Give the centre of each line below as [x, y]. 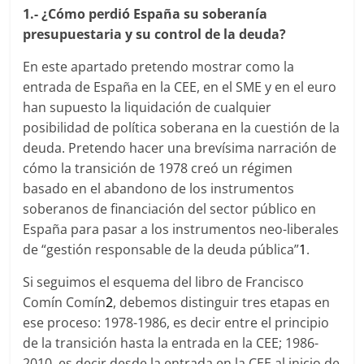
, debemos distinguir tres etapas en [222, 302]
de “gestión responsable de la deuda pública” [161, 249]
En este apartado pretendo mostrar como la [159, 67]
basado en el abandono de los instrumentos [159, 188]
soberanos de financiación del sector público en [170, 209]
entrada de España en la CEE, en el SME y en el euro [180, 87]
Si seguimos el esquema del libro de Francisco [164, 282]
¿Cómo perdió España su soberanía [155, 14]
